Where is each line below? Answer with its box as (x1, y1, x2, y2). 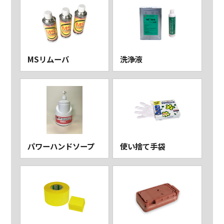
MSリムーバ (27, 53, 69, 65)
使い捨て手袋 (120, 140, 165, 152)
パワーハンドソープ (27, 140, 94, 152)
